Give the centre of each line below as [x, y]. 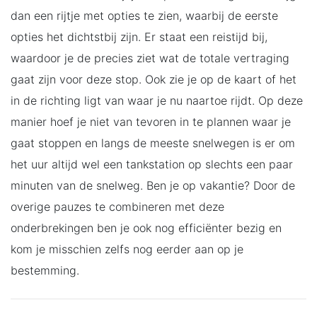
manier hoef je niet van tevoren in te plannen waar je [151, 121]
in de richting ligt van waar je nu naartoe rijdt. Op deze [157, 100]
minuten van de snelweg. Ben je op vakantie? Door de [153, 185]
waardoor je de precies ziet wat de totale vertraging [150, 58]
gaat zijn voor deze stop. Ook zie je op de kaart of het [154, 79]
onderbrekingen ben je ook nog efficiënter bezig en [146, 227]
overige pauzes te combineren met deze [117, 206]
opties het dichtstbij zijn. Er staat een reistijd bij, [139, 36]
